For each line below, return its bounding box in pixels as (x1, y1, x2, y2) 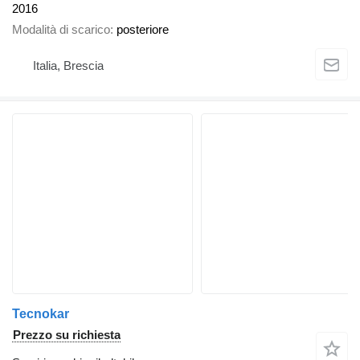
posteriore (117, 22, 169, 37)
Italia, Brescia (33, 58, 104, 72)
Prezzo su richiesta (13, 328, 121, 342)
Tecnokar (12, 307, 69, 321)
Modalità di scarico (12, 22, 110, 37)
